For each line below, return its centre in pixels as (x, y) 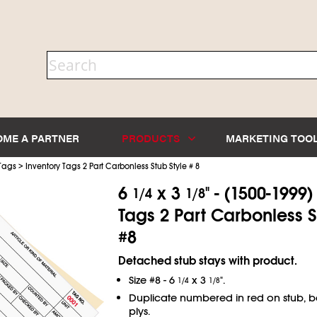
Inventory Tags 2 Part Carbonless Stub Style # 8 (112, 166)
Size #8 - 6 (153, 280)
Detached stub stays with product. (207, 261)
